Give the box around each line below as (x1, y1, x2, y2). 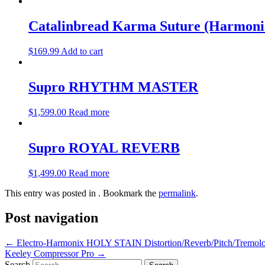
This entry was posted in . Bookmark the (5, 188, 159, 198)
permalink (159, 188, 196, 198)
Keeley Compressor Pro (5, 248, 96, 259)
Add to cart (61, 46, 103, 56)
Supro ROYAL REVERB (28, 140, 180, 156)
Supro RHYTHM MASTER (28, 79, 198, 95)
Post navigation (5, 210, 98, 226)
